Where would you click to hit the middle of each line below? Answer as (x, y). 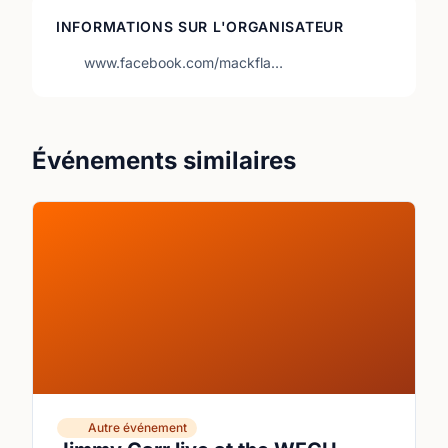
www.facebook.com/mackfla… (183, 62)
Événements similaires (164, 160)
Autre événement (137, 427)
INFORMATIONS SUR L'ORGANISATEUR (200, 26)
